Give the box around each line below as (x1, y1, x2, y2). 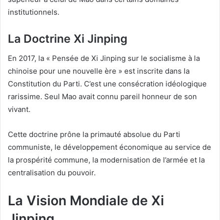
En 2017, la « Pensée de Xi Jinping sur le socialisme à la (8, 54, 200, 63)
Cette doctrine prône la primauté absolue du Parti (8, 130, 180, 139)
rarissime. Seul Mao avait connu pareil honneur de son (8, 92, 197, 102)
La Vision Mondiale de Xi (8, 192, 164, 209)
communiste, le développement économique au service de (8, 142, 211, 152)
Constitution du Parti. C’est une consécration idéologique (8, 79, 207, 89)
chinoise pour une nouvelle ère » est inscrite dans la (8, 66, 190, 76)
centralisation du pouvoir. (8, 168, 96, 178)
